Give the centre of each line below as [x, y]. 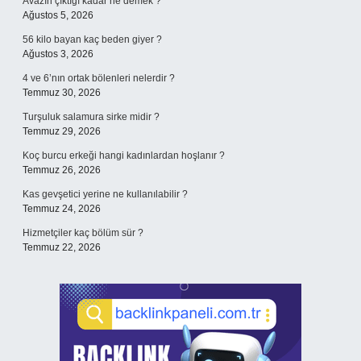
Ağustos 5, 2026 [58, 15]
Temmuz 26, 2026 [62, 170]
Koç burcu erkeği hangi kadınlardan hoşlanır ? [124, 156]
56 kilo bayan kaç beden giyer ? [92, 39]
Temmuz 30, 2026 [62, 93]
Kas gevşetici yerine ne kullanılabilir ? [105, 194]
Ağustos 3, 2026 [58, 54]
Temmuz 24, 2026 [62, 209]
